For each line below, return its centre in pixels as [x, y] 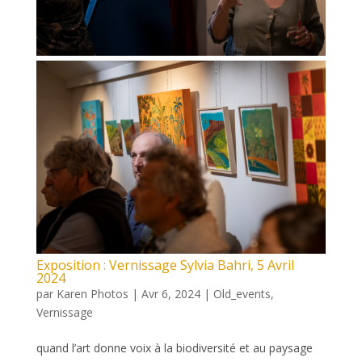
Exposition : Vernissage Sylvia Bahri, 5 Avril [165, 265]
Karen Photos [92, 294]
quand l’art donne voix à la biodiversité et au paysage [174, 348]
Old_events [242, 294]
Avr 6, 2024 [170, 294]
